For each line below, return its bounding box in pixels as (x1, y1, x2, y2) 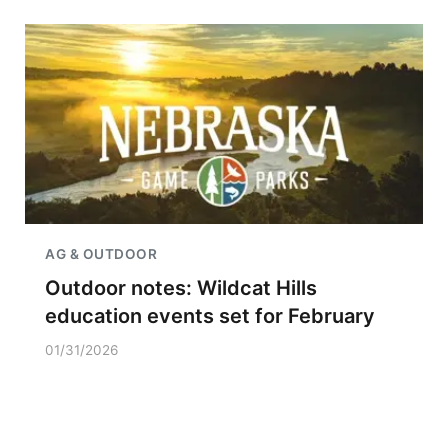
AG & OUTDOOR (45, 246, 157, 262)
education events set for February (45, 304, 375, 328)
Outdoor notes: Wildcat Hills (45, 276, 317, 300)
